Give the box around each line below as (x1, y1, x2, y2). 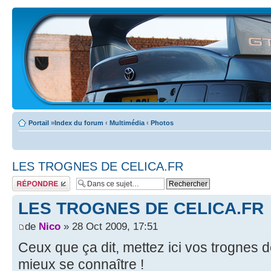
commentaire (12, 183, 50, 191)
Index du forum (54, 119, 103, 126)
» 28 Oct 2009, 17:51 (60, 220, 158, 233)
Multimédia (109, 119, 145, 126)
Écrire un (12, 176, 39, 183)
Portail (28, 119, 49, 126)
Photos (151, 119, 174, 126)
